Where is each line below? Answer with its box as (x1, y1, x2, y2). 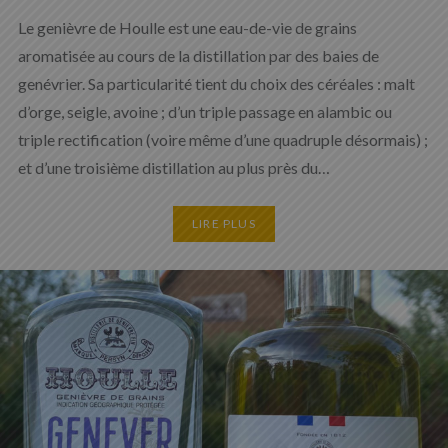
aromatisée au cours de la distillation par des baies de (17, 45, 379, 65)
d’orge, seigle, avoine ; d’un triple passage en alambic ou (17, 101, 392, 121)
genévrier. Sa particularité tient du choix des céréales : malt (17, 73, 415, 93)
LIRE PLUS (192, 216, 256, 232)
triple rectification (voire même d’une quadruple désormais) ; (17, 129, 428, 149)
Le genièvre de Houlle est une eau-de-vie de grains (17, 17, 357, 37)
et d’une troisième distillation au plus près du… (17, 157, 330, 177)
